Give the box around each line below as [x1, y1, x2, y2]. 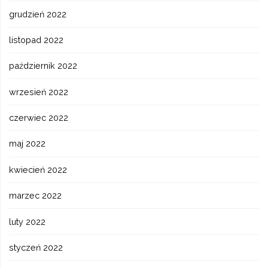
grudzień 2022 [9, 8, 67, 19]
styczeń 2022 [9, 242, 63, 252]
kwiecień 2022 [9, 164, 68, 175]
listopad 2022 [9, 34, 64, 45]
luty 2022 [9, 216, 46, 227]
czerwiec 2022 [9, 112, 69, 123]
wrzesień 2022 [9, 86, 69, 97]
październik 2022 [9, 60, 78, 71]
